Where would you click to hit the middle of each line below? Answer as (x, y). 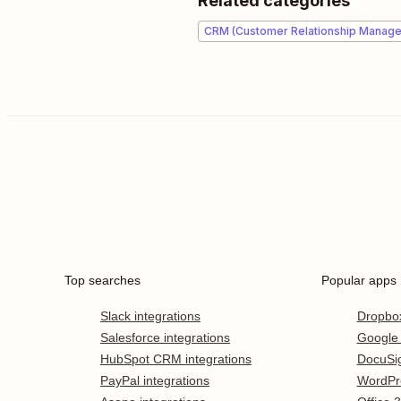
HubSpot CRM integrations (176, 359)
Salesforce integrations (165, 337)
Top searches (102, 280)
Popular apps (358, 280)
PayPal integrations (155, 380)
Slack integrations (150, 316)
